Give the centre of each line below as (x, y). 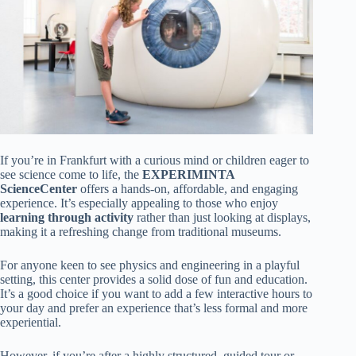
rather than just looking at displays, (222, 218)
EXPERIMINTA (188, 175)
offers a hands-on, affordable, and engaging (188, 189)
